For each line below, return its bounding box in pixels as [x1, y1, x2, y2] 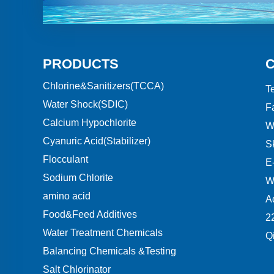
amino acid [43, 191, 91, 202]
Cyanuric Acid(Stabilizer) [43, 136, 150, 147]
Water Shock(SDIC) [43, 99, 128, 110]
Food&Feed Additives [43, 209, 137, 220]
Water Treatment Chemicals [43, 228, 163, 239]
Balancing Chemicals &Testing [43, 246, 176, 257]
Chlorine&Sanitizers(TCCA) [43, 81, 164, 92]
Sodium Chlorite [43, 172, 113, 183]
